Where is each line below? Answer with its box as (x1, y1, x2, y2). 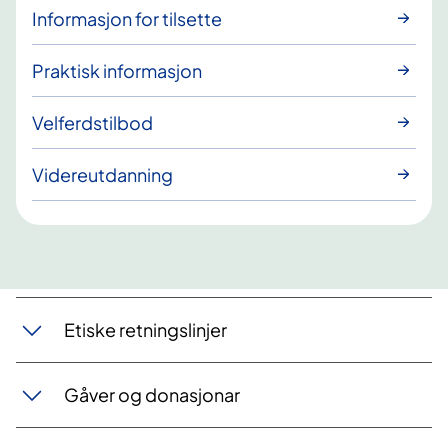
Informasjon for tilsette (32, 6, 222, 30)
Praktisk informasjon (32, 58, 202, 82)
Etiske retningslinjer (64, 318, 227, 342)
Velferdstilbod (32, 110, 153, 134)
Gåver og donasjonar (64, 383, 240, 407)
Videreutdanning (32, 162, 173, 186)
